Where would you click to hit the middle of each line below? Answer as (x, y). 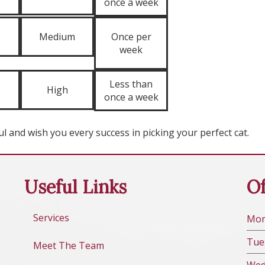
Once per (131, 37)
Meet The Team (68, 245)
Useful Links (75, 187)
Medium (57, 37)
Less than (131, 84)
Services (51, 218)
